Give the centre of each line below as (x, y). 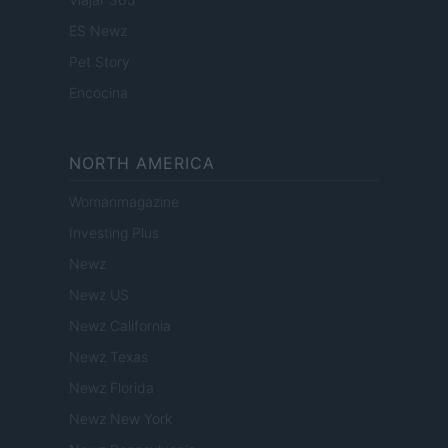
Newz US (99, 295)
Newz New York (120, 419)
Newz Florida (111, 388)
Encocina (98, 93)
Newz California (120, 326)
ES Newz (98, 31)
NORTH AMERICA (142, 163)
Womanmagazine (124, 202)
